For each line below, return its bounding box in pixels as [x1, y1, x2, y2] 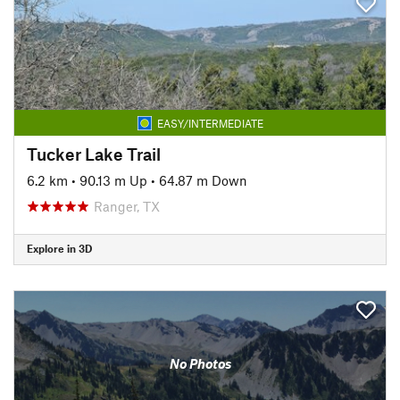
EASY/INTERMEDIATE [156, 116, 263, 129]
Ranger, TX [94, 197, 160, 214]
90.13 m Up [79, 171, 147, 188]
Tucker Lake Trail [27, 143, 161, 164]
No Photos [169, 355, 231, 371]
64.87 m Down [159, 171, 247, 188]
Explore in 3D [27, 242, 92, 254]
